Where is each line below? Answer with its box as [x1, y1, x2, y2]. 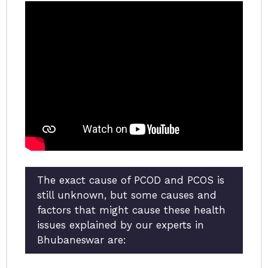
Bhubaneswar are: [37, 234, 126, 246]
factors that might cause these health [37, 204, 226, 217]
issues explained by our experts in [37, 219, 204, 232]
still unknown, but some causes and [37, 189, 217, 202]
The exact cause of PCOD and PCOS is [37, 174, 224, 187]
